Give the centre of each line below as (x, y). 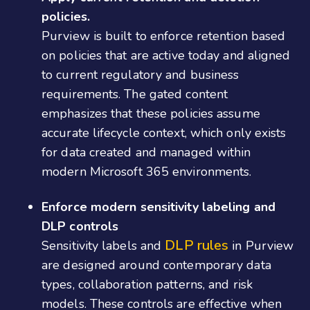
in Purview (261, 245)
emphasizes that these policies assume (151, 114)
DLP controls (80, 226)
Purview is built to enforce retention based (164, 36)
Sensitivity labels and (103, 245)
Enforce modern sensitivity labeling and (158, 207)
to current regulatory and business (140, 75)
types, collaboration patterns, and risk (147, 284)
